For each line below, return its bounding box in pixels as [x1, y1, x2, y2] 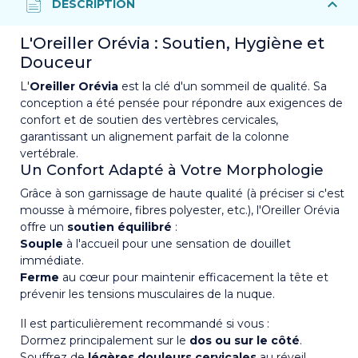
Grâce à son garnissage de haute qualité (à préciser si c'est [20, 185, 344, 201]
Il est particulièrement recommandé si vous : [20, 316, 269, 331]
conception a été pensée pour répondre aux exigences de [20, 95, 343, 110]
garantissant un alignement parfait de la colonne [20, 129, 289, 144]
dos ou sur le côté [189, 332, 300, 348]
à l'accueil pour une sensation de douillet [63, 236, 291, 251]
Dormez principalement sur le [20, 332, 189, 348]
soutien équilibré [67, 219, 172, 234]
